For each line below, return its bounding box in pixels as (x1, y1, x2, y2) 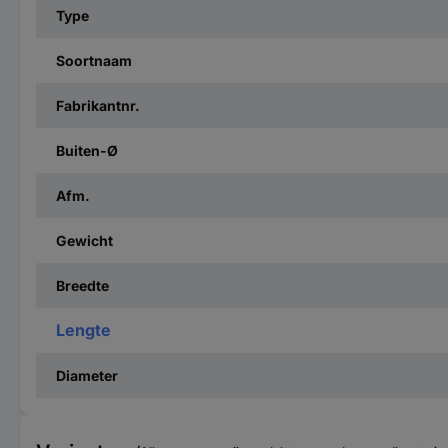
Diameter (56, 367, 118, 384)
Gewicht (56, 232, 113, 249)
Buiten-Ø (56, 142, 118, 159)
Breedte (56, 277, 109, 294)
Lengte (56, 320, 111, 340)
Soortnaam (56, 52, 132, 69)
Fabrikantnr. (56, 97, 140, 114)
